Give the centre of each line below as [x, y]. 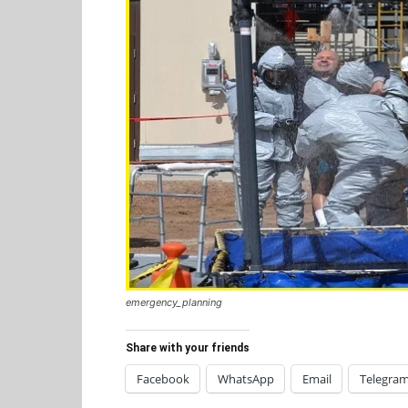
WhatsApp [246, 378]
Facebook [163, 378]
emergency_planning [174, 302]
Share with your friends [188, 347]
